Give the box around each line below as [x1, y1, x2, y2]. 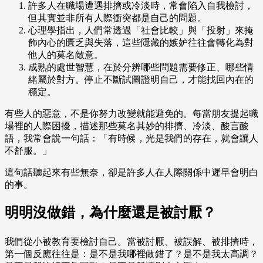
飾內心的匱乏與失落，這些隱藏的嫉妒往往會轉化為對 [28, 38, 254, 48]
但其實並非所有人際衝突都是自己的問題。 [28, 13, 207, 23]
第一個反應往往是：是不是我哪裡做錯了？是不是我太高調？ [5, 249, 258, 259]
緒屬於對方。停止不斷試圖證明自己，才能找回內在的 [28, 75, 254, 85]
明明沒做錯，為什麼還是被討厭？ [5, 205, 216, 221]
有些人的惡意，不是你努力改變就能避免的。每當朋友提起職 [5, 109, 258, 119]
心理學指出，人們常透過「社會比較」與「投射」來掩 [28, 25, 254, 36]
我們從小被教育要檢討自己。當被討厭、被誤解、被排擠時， [5, 237, 258, 247]
